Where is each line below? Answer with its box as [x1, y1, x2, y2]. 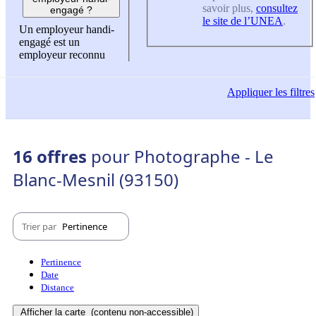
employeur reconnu [19, 48, 105, 61]
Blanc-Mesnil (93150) [13, 168, 178, 192]
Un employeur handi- [19, 23, 114, 35]
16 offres [13, 145, 91, 169]
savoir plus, [202, 2, 256, 15]
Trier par [22, 219, 59, 233]
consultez [256, 2, 298, 15]
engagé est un [19, 35, 80, 48]
